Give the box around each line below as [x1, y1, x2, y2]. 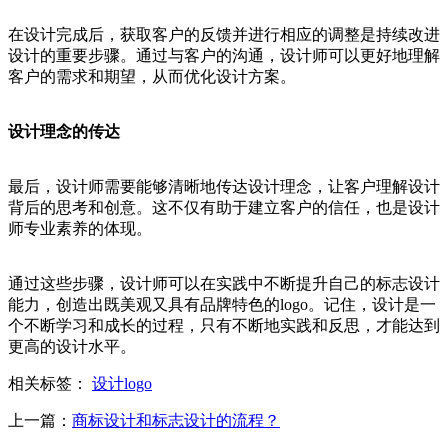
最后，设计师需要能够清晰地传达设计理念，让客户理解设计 [8, 178, 440, 196]
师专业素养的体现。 [8, 220, 152, 238]
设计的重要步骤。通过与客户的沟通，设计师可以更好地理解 [8, 47, 440, 65]
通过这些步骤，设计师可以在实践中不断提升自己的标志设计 [8, 275, 440, 293]
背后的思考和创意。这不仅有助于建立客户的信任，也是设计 [8, 199, 440, 217]
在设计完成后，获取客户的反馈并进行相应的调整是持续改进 [8, 26, 440, 44]
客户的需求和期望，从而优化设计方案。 [8, 68, 296, 86]
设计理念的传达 [8, 123, 120, 141]
